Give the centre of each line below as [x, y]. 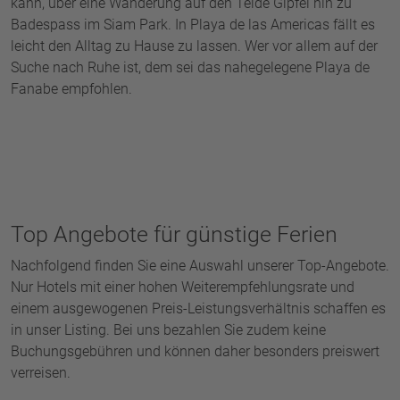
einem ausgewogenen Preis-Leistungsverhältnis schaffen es [198, 309]
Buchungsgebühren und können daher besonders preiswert [195, 352]
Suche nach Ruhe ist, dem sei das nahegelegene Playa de [190, 68]
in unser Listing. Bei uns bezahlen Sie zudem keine [168, 330]
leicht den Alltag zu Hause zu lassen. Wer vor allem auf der [194, 46]
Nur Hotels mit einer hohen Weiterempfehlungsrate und [183, 287]
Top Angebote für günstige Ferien [174, 235]
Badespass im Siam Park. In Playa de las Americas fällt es [193, 25]
